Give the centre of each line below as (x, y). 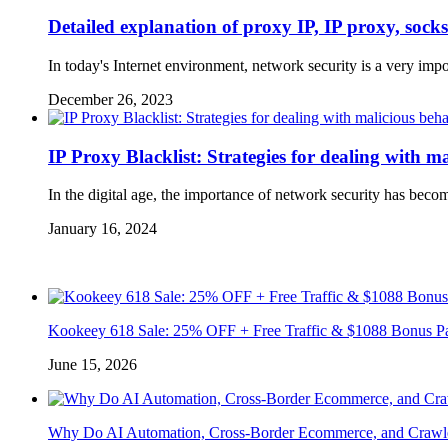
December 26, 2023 (110, 99)
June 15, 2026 (92, 365)
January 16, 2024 (102, 229)
